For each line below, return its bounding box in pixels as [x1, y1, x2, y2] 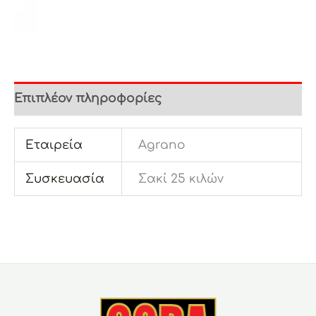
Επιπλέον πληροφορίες [14, 92, 162, 106]
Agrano [138, 138, 186, 152]
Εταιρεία [25, 138, 83, 152]
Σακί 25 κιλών [138, 171, 224, 186]
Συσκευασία [25, 171, 105, 186]
